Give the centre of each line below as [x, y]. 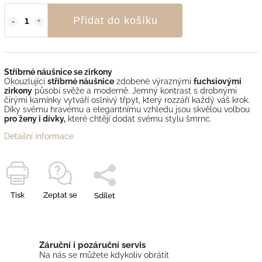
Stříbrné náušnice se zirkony [58, 72]
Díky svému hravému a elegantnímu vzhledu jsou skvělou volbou [127, 109]
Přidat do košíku [115, 20]
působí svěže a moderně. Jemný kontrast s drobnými [135, 90]
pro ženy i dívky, [35, 118]
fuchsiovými [218, 81]
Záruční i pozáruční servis [92, 245]
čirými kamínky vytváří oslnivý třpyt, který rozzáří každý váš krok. [127, 100]
